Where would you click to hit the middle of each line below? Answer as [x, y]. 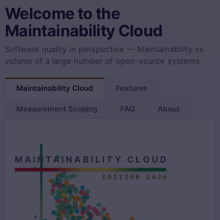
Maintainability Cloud [84, 31]
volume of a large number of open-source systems [102, 61]
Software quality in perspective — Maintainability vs [104, 49]
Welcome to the [63, 14]
